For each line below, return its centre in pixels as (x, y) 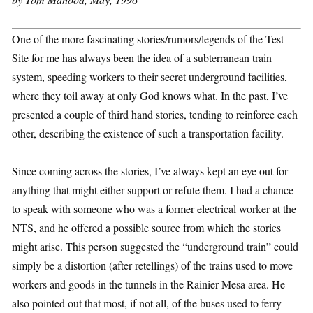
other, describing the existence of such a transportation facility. (148, 133)
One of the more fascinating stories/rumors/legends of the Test (148, 39)
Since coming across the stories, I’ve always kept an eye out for (150, 171)
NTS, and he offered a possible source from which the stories (146, 227)
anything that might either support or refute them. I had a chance (153, 190)
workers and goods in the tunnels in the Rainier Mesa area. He (148, 284)
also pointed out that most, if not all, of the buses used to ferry (147, 303)
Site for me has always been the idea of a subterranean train (142, 58)
